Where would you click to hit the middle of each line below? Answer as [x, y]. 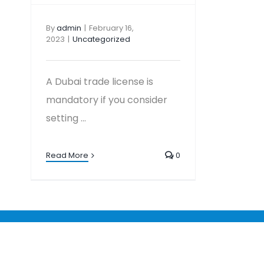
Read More [67, 155]
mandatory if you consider [107, 100]
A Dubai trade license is [100, 82]
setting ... [66, 118]
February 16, [111, 28]
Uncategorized [101, 39]
